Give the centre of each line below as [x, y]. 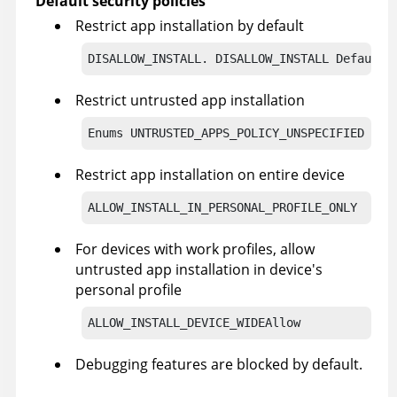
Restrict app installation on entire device [210, 174]
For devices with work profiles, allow [195, 249]
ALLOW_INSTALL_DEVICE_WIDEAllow [194, 322]
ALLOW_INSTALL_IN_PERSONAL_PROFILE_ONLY [222, 207]
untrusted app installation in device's [199, 269]
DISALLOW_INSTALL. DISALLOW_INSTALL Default [237, 58]
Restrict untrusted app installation [190, 100]
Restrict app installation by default [190, 25]
